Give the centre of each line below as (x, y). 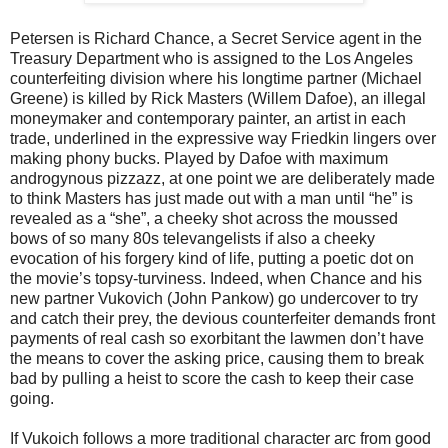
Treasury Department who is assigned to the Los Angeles (211, 58)
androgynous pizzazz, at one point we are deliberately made (222, 178)
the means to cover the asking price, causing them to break (217, 358)
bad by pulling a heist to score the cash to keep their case (212, 378)
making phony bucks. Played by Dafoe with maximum (199, 158)
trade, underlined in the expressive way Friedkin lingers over (223, 138)
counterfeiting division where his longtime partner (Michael (216, 78)
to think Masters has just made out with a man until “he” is (211, 198)
